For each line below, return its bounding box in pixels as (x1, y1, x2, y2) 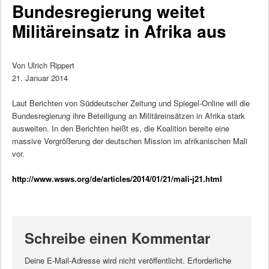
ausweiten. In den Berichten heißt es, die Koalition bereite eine (11, 122, 229, 134)
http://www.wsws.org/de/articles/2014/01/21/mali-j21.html (11, 173, 222, 185)
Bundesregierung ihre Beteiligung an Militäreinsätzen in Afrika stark (11, 109, 245, 121)
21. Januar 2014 (11, 71, 68, 83)
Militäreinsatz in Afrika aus (11, 19, 226, 44)
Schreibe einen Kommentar (24, 228, 210, 249)
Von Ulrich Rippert (11, 59, 74, 71)
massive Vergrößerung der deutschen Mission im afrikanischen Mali (11, 134, 247, 147)
